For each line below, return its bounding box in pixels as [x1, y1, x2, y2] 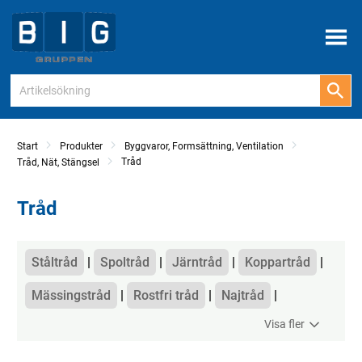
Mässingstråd [32, 288, 111, 304]
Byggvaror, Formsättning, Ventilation [124, 141, 284, 153]
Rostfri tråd [133, 288, 199, 304]
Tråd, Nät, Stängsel [17, 157, 99, 169]
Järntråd [172, 255, 222, 271]
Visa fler [264, 317, 305, 330]
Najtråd [221, 288, 264, 304]
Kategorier [25, 248, 86, 264]
